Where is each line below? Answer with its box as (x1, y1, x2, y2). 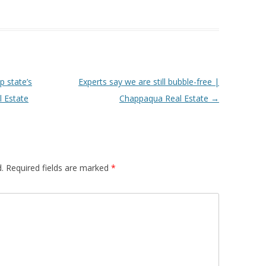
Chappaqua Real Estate (119, 93, 211, 104)
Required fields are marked (6, 162, 111, 173)
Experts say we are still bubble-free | (78, 76, 219, 87)
